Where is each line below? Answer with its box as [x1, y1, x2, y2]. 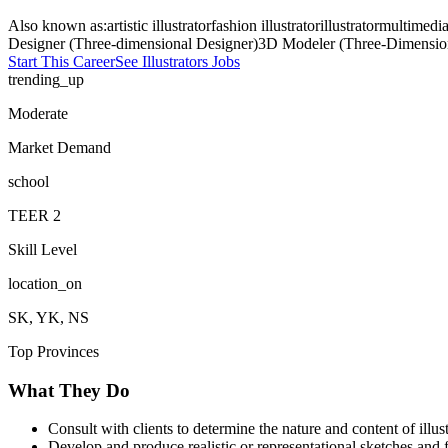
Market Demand [8, 138, 111, 156]
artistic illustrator [107, 16, 211, 34]
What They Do [8, 379, 130, 401]
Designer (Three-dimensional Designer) [8, 34, 258, 52]
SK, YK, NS [8, 308, 89, 326]
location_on [8, 274, 82, 292]
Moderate [8, 104, 68, 122]
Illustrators [142, 52, 208, 70]
